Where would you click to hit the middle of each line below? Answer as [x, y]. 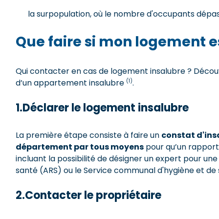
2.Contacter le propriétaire [90, 196]
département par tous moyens [80, 147]
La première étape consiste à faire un [88, 135]
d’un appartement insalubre [71, 83]
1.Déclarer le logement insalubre [103, 108]
